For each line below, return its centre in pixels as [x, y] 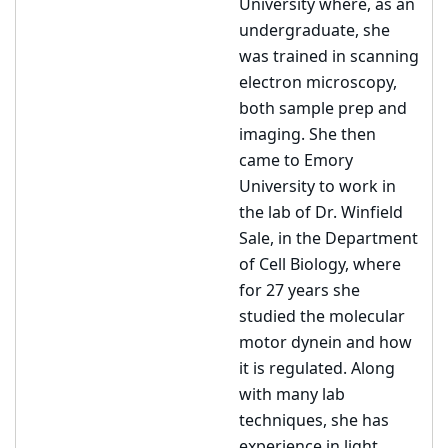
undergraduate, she [314, 31]
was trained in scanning [329, 57]
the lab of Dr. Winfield [321, 213]
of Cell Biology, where [320, 265]
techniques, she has [314, 421]
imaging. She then [307, 135]
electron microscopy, [318, 83]
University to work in [317, 187]
